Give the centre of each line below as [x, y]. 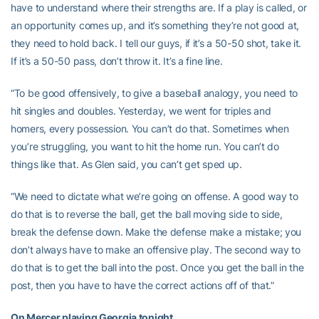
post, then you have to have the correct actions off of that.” [142, 285]
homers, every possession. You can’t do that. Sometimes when [150, 129]
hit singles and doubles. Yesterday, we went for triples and [141, 111]
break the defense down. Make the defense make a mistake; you [156, 232]
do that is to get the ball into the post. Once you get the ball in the [157, 267]
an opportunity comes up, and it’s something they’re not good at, [155, 25]
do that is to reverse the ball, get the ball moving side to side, [147, 214]
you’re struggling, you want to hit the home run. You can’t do [145, 146]
